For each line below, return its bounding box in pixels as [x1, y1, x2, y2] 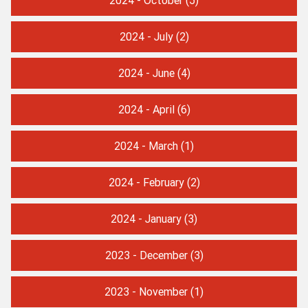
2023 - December [104, 247, 188, 262]
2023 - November [104, 284, 188, 298]
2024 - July [119, 29, 173, 43]
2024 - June [118, 65, 175, 80]
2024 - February [108, 175, 184, 189]
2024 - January [111, 211, 181, 225]
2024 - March [114, 138, 178, 153]
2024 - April [118, 102, 175, 116]
